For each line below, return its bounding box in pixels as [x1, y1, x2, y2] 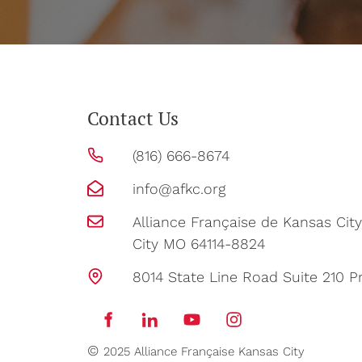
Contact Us [87, 106, 179, 130]
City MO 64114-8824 [133, 235, 265, 253]
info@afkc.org [133, 180, 225, 198]
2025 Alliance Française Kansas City [103, 344, 305, 360]
